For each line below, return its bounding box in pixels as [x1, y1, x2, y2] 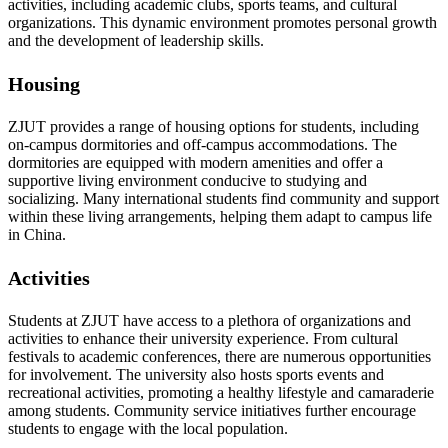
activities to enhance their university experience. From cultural [8, 330, 398, 348]
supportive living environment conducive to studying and [8, 172, 367, 190]
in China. [8, 226, 66, 244]
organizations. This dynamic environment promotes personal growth [8, 14, 437, 32]
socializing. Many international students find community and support [8, 190, 439, 208]
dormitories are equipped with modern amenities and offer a [8, 154, 383, 172]
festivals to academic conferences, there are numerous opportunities [8, 348, 431, 366]
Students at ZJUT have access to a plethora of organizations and [8, 312, 411, 330]
